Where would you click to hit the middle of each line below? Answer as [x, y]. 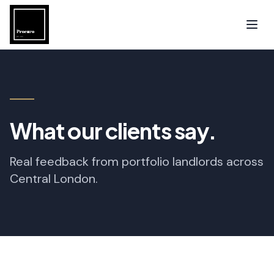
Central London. [54, 179]
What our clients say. [113, 131]
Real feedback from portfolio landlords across [137, 161]
